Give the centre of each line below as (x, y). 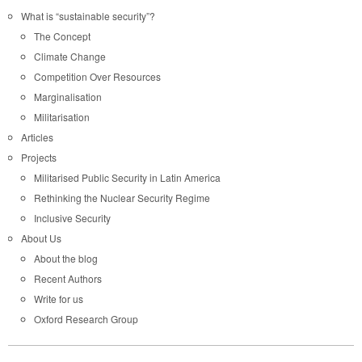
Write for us (59, 298)
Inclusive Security (72, 217)
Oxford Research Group (86, 318)
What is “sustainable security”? (88, 15)
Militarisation (62, 116)
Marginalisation (68, 96)
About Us (41, 238)
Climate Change (70, 56)
